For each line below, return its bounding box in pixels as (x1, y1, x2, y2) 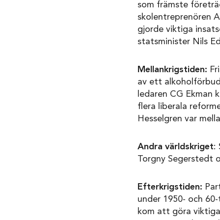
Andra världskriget (137, 142, 214, 152)
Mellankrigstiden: (137, 65, 210, 75)
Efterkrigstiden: (137, 183, 202, 192)
